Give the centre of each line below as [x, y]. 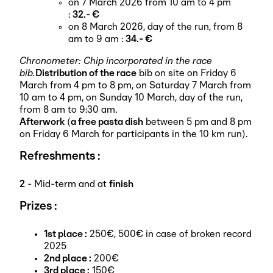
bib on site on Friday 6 [186, 73]
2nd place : [68, 258]
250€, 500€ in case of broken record [169, 234]
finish [121, 184]
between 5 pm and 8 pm [197, 122]
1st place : [66, 234]
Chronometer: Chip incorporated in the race [116, 61]
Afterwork [42, 122]
